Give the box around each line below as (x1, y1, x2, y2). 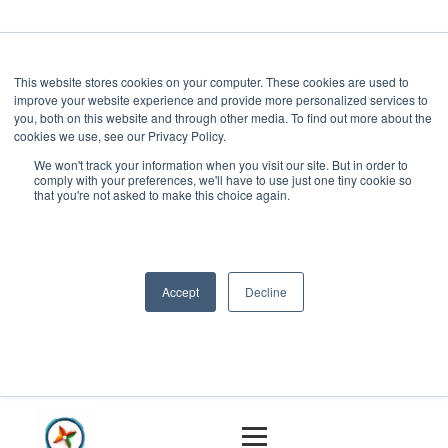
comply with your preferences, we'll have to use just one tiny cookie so (34, 171, 412, 188)
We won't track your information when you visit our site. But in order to (34, 156, 408, 173)
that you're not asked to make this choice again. (34, 186, 290, 203)
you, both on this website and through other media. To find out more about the (14, 109, 432, 126)
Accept (161, 283, 199, 300)
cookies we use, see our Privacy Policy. (14, 127, 226, 144)
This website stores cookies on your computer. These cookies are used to (14, 73, 409, 90)
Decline (244, 283, 287, 300)
